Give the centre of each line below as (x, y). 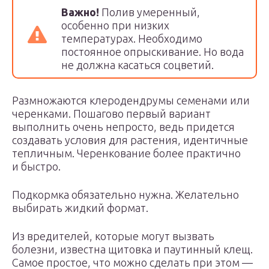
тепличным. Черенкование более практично (126, 153)
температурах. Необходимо (132, 38)
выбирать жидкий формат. (80, 208)
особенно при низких (115, 25)
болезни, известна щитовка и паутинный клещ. (132, 249)
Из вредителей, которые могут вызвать (113, 236)
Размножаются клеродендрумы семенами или (131, 100)
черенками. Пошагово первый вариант (111, 113)
